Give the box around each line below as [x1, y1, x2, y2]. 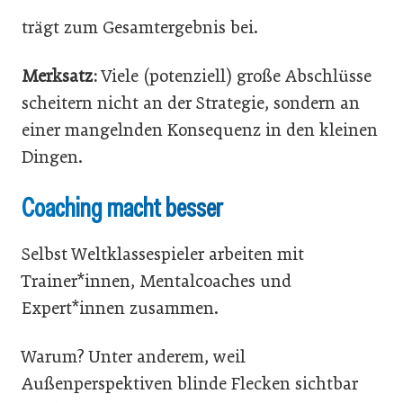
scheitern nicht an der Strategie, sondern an [22, 92, 360, 113]
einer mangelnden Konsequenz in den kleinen [22, 119, 378, 140]
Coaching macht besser [22, 190, 222, 225]
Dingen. [22, 146, 83, 167]
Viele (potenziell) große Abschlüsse [97, 65, 372, 86]
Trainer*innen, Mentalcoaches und [22, 270, 291, 291]
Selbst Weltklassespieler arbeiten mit [22, 243, 304, 264]
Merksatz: [22, 65, 97, 86]
